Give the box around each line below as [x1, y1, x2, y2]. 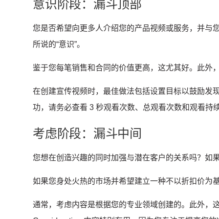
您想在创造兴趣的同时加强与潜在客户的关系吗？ [33, 153, 205, 162]
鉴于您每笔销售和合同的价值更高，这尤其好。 [33, 64, 197, 72]
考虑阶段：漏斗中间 [33, 127, 142, 141]
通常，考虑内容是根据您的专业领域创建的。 [33, 200, 190, 209]
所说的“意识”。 [33, 40, 87, 49]
